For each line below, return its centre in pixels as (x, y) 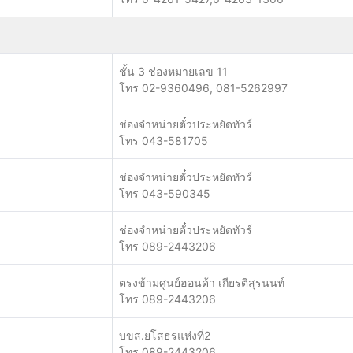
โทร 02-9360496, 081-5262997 (203, 88)
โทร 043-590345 (165, 193)
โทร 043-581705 (163, 141)
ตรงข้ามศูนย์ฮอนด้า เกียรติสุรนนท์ (202, 282)
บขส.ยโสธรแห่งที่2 (165, 335)
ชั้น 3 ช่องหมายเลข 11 (173, 71)
